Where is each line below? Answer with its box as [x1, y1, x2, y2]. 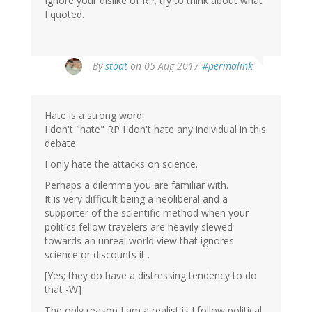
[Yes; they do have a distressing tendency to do [45, 269, 257, 283]
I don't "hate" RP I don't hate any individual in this [45, 123, 266, 136]
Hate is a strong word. [45, 109, 144, 123]
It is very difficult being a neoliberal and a [45, 192, 228, 206]
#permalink [202, 59, 253, 73]
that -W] [45, 283, 81, 297]
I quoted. [45, 8, 84, 22]
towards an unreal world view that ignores [45, 234, 234, 248]
